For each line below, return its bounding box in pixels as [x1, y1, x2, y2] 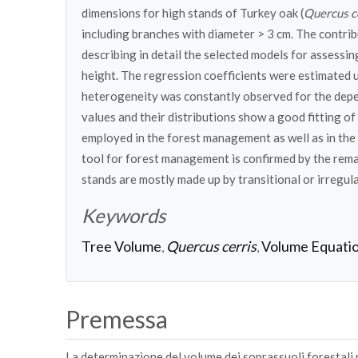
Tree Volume [82, 237, 161, 255]
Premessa [66, 304, 173, 333]
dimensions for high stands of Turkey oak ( [82, 6, 304, 20]
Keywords [82, 204, 165, 227]
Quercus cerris [166, 237, 257, 255]
